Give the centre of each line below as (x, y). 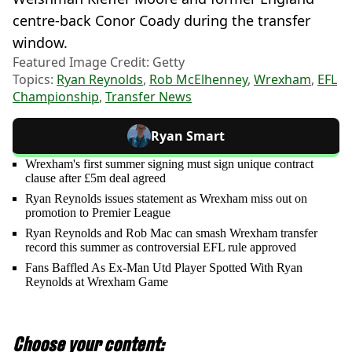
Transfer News (148, 96)
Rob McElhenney (198, 79)
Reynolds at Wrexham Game (97, 281)
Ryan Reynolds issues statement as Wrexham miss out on (166, 198)
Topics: (35, 79)
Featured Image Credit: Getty (99, 62)
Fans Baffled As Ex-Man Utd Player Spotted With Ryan (164, 267)
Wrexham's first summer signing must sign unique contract (169, 163)
